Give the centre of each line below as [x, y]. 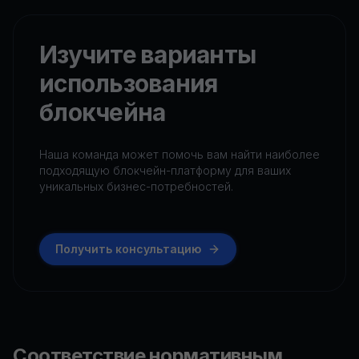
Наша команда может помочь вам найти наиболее [179, 154]
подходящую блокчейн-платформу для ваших [165, 170]
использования [129, 84]
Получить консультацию [128, 249]
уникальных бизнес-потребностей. [136, 186]
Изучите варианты [147, 55]
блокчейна [103, 113]
